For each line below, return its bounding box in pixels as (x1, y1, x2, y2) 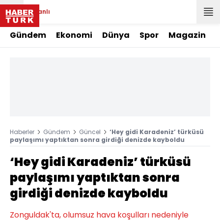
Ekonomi (56, 29, 92, 41)
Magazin (168, 29, 206, 41)
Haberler (10, 128, 34, 136)
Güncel (79, 128, 101, 136)
